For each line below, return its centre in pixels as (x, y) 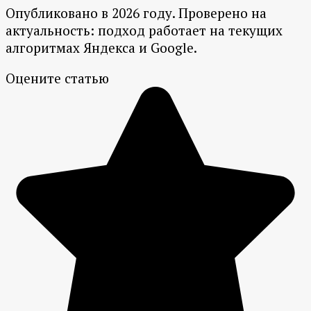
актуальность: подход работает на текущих (144, 31)
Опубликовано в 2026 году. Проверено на (136, 13)
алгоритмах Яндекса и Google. (101, 48)
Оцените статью (57, 78)
